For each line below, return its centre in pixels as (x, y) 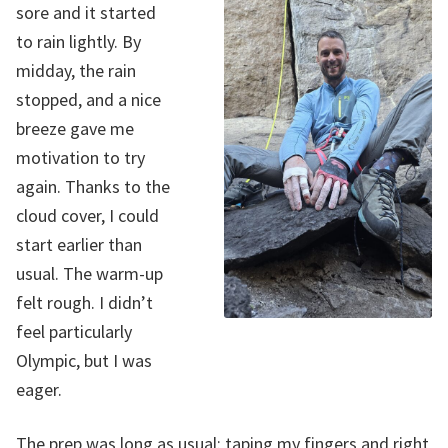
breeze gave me (75, 128)
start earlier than (79, 244)
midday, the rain (76, 70)
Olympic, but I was (84, 360)
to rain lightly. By (78, 41)
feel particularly (74, 331)
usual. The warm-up (89, 273)
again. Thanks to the (93, 186)
